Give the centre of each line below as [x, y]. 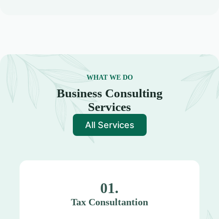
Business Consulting [109, 93]
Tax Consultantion [109, 202]
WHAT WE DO [109, 77]
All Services [109, 125]
